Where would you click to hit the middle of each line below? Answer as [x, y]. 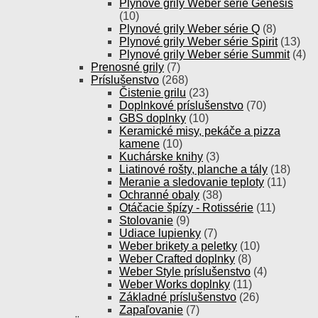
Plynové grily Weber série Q [190, 29]
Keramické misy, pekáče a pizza [200, 131]
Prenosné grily [127, 67]
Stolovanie [146, 220]
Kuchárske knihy [161, 157]
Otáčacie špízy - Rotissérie [186, 208]
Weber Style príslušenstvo [185, 272]
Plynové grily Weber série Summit [204, 54]
